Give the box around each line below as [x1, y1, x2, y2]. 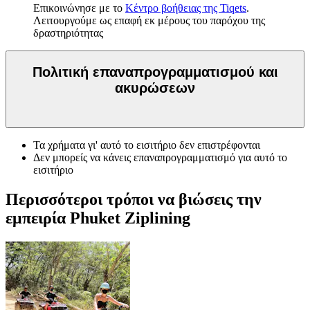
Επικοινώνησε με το [33, 2, 125, 15]
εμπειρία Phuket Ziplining [6, 209, 190, 228]
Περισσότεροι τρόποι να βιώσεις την [6, 190, 262, 209]
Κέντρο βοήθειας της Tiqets [125, 2, 246, 15]
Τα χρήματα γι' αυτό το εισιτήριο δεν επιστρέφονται [33, 139, 260, 152]
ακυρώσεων [115, 80, 195, 95]
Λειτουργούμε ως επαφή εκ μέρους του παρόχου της [33, 15, 265, 27]
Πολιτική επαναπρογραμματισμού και [32, 64, 278, 80]
